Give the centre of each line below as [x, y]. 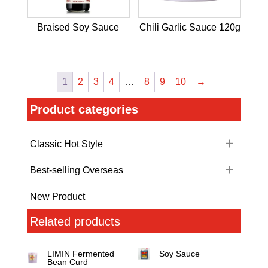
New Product [57, 196]
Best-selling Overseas [76, 170]
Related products [75, 222]
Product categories [84, 110]
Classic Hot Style [66, 144]
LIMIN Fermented [81, 254]
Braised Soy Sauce [78, 27]
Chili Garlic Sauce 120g [190, 27]
